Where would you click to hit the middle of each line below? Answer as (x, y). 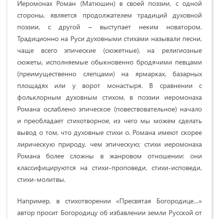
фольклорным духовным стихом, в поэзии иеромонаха (109, 97)
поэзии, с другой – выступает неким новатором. (109, 26)
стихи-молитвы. (41, 179)
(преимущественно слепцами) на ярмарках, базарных (109, 73)
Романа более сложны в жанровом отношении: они (109, 155)
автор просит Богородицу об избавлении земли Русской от (109, 212)
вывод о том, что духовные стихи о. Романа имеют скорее (109, 132)
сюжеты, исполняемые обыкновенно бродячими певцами (109, 62)
